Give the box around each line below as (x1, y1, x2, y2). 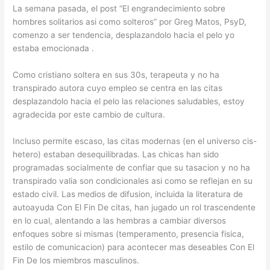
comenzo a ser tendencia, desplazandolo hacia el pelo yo (13, 30, 235, 40)
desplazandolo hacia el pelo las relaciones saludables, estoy (13, 96, 245, 107)
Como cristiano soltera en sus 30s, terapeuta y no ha (13, 70, 220, 80)
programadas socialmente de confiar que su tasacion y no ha (13, 163, 251, 173)
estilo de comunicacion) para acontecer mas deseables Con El (13, 242, 255, 253)
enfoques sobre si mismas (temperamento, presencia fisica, (13, 229, 245, 239)
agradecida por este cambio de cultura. (13, 110, 166, 120)
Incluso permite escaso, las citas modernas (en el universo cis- (13, 136, 257, 146)
